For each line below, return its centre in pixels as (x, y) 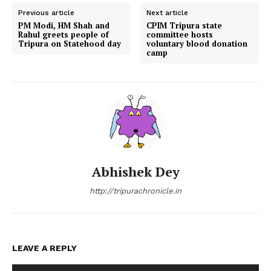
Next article (168, 13)
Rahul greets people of (64, 35)
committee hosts (180, 35)
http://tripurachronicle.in (135, 191)
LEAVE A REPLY (44, 248)
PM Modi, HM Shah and (64, 26)
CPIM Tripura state (184, 26)
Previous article (46, 13)
